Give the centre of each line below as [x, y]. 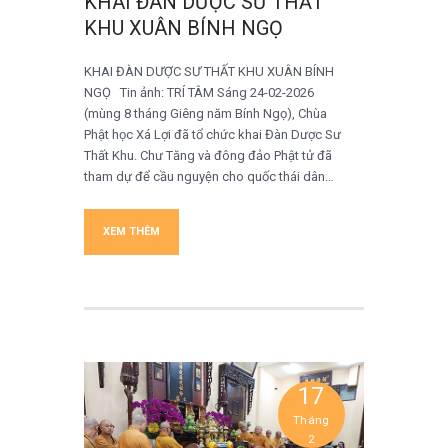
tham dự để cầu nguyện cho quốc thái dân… [209, 176]
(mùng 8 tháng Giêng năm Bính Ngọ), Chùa [205, 113]
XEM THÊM [131, 231]
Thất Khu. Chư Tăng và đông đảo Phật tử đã [208, 155]
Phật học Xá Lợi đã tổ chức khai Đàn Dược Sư [212, 134]
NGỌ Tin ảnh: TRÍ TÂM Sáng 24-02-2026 [199, 92]
